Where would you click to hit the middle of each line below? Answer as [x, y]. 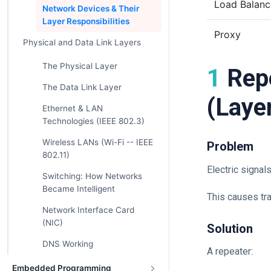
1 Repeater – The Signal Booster [214, 78]
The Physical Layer [80, 66]
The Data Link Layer [82, 87]
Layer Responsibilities [86, 21]
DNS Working [67, 244]
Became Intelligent [78, 189]
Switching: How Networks [92, 176]
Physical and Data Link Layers [82, 42]
